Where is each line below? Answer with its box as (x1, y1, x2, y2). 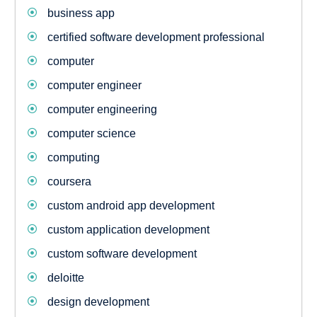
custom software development (47, 248, 197, 260)
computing (47, 151, 100, 164)
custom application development (47, 224, 209, 236)
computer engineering (47, 103, 157, 116)
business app (47, 7, 115, 20)
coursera (47, 175, 91, 188)
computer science (47, 127, 136, 140)
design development (47, 296, 149, 309)
